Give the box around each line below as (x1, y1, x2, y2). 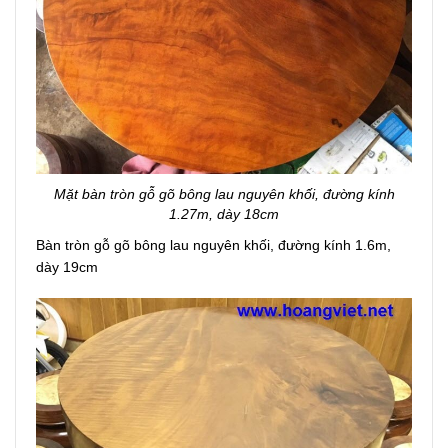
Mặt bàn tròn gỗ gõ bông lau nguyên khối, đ (53, 186, 331, 203)
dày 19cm (36, 259, 98, 276)
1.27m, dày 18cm (169, 206, 279, 223)
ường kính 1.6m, (286, 237, 391, 254)
